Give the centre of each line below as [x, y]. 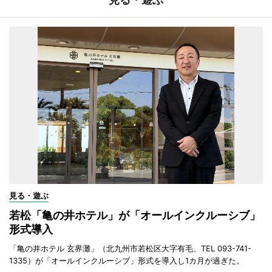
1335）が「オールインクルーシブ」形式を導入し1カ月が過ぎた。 [127, 260]
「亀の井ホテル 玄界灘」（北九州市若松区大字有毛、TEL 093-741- [130, 248]
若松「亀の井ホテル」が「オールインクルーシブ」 [135, 215]
